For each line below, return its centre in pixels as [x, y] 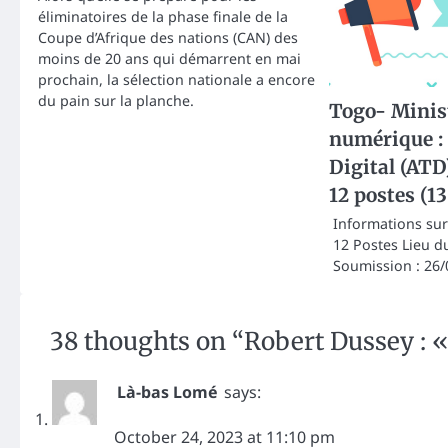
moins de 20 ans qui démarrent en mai [169, 59]
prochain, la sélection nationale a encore [176, 80]
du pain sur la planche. [116, 101]
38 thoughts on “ [147, 342]
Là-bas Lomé [167, 392]
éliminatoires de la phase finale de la [163, 17]
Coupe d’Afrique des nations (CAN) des [168, 38]
